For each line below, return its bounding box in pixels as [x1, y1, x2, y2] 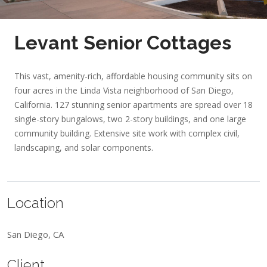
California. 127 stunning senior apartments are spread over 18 [14, 99, 253, 110]
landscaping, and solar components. [14, 142, 153, 153]
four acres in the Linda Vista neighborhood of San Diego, [14, 85, 234, 96]
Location [7, 194, 64, 212]
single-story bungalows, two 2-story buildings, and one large [14, 113, 246, 125]
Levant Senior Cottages [14, 32, 231, 54]
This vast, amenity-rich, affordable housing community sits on [14, 70, 252, 82]
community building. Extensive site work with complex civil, [14, 128, 240, 139]
